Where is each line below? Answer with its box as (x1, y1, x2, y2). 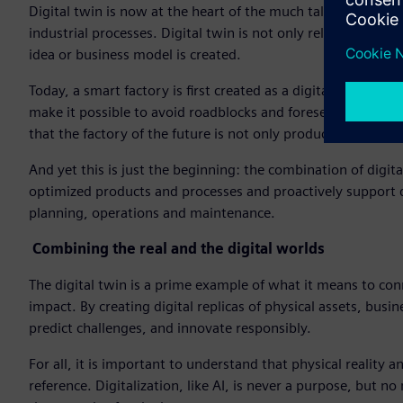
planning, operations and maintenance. (29, 204, 275, 222)
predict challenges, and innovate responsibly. (29, 319, 311, 337)
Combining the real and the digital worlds (32, 240, 325, 258)
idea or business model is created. (29, 46, 241, 64)
